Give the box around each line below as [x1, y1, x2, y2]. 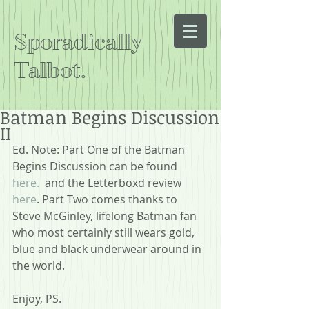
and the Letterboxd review [39, 175, 184, 190]
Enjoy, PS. [12, 291, 61, 306]
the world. [12, 258, 70, 273]
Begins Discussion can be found [12, 159, 180, 174]
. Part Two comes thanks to [37, 192, 180, 207]
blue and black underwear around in [12, 241, 204, 257]
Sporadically [14, 30, 142, 54]
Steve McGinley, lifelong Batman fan [12, 208, 199, 223]
